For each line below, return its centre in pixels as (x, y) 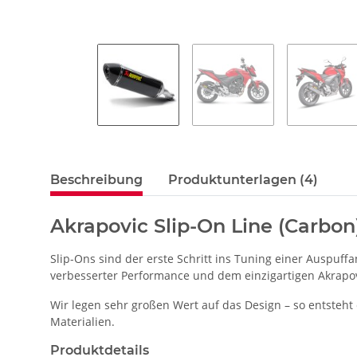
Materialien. (82, 321)
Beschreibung (96, 179)
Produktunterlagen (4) (243, 179)
